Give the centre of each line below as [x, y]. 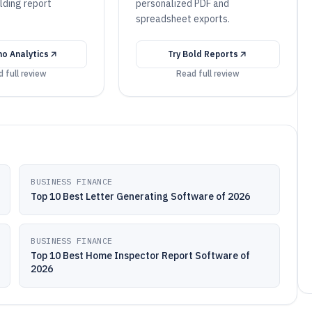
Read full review [208, 73]
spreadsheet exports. [182, 19]
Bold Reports [210, 54]
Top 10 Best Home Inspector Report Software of [141, 256]
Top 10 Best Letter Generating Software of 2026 [141, 196]
